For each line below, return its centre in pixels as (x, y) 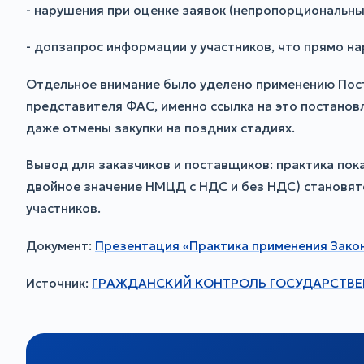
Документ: (61, 245)
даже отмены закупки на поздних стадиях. (160, 128)
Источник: (59, 283)
